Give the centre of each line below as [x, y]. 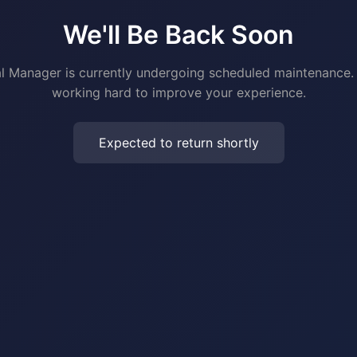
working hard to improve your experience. [178, 92]
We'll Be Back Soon [178, 35]
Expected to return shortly [178, 143]
